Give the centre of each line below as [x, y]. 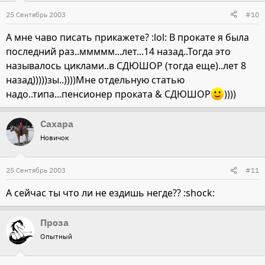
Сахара [57, 124]
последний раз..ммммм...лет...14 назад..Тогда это [118, 51]
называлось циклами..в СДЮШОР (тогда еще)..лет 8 [126, 65]
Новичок [55, 138]
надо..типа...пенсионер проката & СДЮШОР [108, 94]
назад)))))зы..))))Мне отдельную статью [95, 80]
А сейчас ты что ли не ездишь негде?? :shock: [110, 193]
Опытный [56, 237]
